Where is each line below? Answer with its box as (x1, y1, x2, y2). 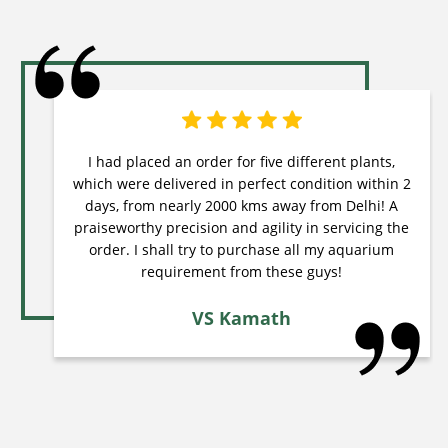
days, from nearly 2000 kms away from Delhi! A (85, 196, 124, 216)
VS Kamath (192, 306, 292, 331)
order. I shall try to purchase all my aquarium (89, 240, 305, 260)
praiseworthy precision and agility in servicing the (74, 218, 263, 238)
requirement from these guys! (141, 262, 343, 282)
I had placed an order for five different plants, (88, 152, 396, 172)
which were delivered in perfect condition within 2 (72, 174, 154, 194)
